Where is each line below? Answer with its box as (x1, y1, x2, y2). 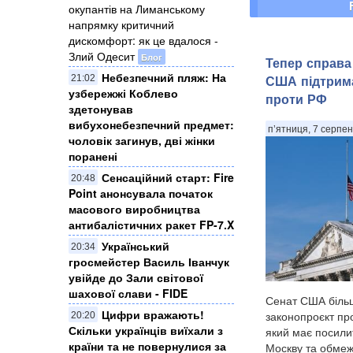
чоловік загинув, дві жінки (69, 132, 215, 149)
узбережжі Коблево (69, 85, 178, 102)
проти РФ (266, 90, 327, 109)
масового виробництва (69, 201, 200, 217)
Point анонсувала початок (69, 185, 213, 202)
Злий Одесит (69, 48, 135, 65)
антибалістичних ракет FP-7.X (69, 217, 234, 233)
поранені (69, 148, 117, 165)
